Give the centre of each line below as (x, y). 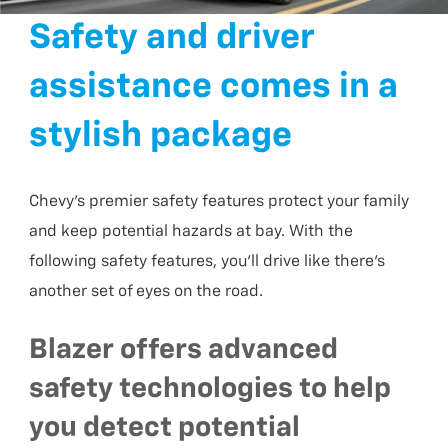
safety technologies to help (210, 389)
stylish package (161, 137)
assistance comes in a (214, 88)
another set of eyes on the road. (146, 292)
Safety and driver (172, 39)
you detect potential (165, 428)
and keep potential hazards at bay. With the (191, 232)
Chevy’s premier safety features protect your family (219, 202)
